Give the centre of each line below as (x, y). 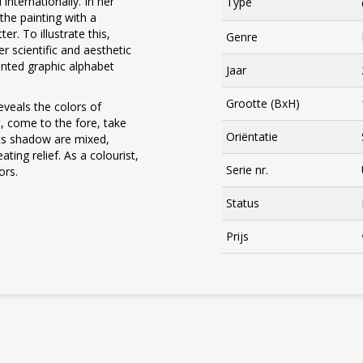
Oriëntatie (252, 137)
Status (243, 203)
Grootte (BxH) (263, 103)
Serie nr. (247, 170)
